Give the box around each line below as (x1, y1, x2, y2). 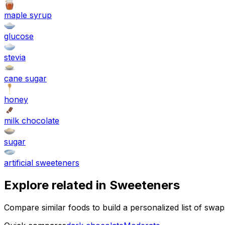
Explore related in (4, 178, 109, 193)
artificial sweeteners (4, 158, 79, 168)
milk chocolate (4, 116, 59, 126)
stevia (4, 52, 26, 63)
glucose (4, 31, 34, 42)
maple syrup (4, 10, 52, 21)
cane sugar (4, 73, 47, 84)
